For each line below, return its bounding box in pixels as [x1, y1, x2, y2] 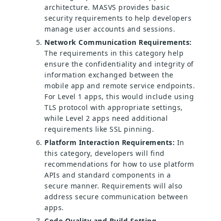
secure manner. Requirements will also [44, 181, 183, 191]
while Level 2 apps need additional [44, 113, 168, 123]
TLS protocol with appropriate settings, [44, 103, 183, 112]
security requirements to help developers [44, 13, 191, 23]
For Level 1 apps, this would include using [44, 92, 194, 102]
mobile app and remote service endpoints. [44, 81, 195, 91]
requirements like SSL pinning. [44, 124, 154, 134]
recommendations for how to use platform [44, 159, 194, 169]
